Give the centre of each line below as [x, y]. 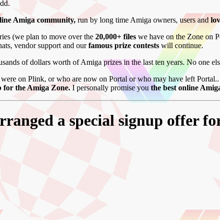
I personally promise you [110, 87]
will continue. [182, 45]
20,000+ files [116, 36]
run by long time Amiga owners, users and [143, 20]
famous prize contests [125, 45]
